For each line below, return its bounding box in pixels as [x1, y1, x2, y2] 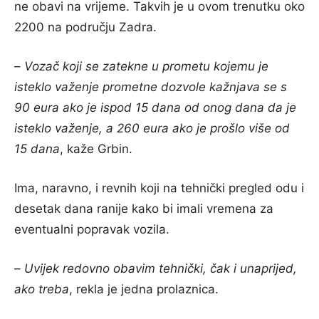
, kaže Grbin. [60, 141, 132, 156]
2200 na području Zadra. [14, 19, 157, 34]
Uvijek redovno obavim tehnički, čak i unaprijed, [24, 261, 297, 276]
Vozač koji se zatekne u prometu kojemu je [24, 58, 268, 73]
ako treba [14, 281, 69, 296]
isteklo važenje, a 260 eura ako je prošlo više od [14, 120, 290, 135]
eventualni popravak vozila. [14, 221, 169, 236]
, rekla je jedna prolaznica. [69, 281, 219, 296]
